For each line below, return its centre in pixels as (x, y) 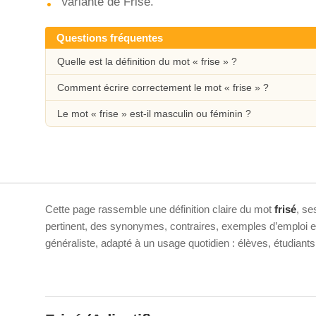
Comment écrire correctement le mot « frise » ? (163, 87)
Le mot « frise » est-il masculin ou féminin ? (154, 114)
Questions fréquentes (110, 38)
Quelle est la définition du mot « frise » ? (147, 61)
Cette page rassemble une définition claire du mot (160, 209)
